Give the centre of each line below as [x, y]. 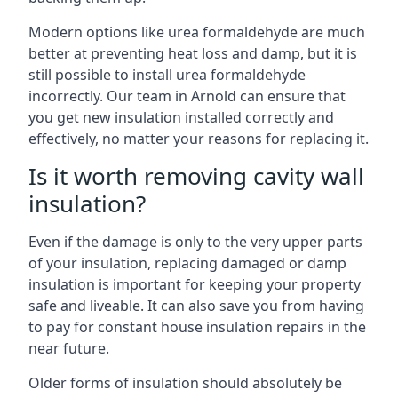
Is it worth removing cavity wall [196, 176]
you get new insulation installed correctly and [181, 117]
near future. [69, 348]
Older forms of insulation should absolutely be [185, 383]
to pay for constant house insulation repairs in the [197, 327]
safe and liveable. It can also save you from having [196, 306]
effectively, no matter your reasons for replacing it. [199, 139]
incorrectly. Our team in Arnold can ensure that [187, 96]
